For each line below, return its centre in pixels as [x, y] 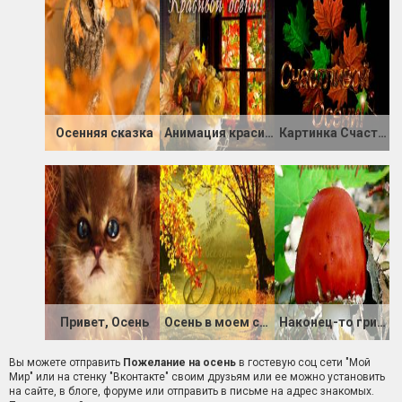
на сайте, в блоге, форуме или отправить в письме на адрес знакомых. [192, 392]
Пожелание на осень [179, 363]
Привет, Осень [105, 323]
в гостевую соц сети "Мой [303, 363]
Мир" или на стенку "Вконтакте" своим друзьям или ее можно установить [197, 377]
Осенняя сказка [105, 133]
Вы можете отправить [66, 363]
